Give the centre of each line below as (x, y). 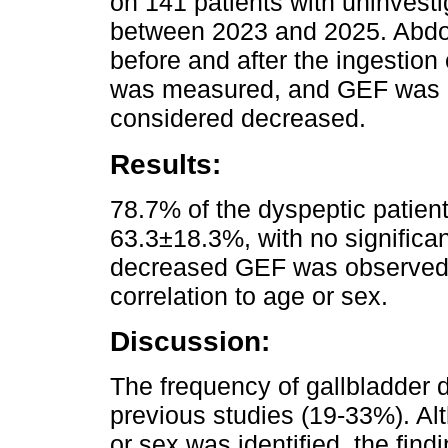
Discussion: (190, 341)
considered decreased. (238, 118)
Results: (165, 164)
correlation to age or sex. (249, 295)
